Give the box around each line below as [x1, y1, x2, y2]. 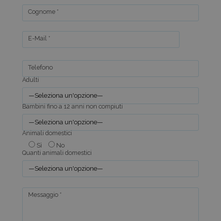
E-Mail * [28, 35, 50, 42]
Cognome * [28, 7, 59, 15]
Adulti [22, 75, 39, 83]
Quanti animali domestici [22, 149, 92, 157]
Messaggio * [28, 190, 62, 198]
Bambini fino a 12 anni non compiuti [22, 102, 123, 110]
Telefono [28, 64, 53, 72]
